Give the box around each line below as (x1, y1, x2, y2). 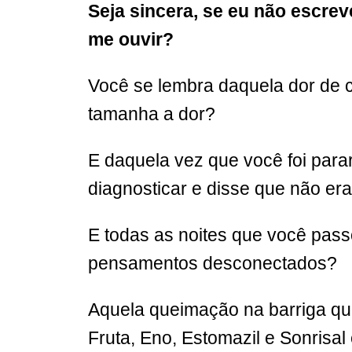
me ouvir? (88, 28, 174, 49)
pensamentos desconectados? (88, 252, 337, 273)
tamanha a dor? (88, 103, 215, 124)
